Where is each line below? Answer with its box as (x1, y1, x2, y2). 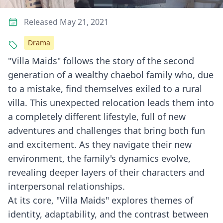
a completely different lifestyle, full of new (8, 111, 186, 122)
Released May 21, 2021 (24, 16, 109, 27)
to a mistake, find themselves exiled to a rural (8, 83, 202, 95)
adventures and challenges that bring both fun (8, 124, 205, 136)
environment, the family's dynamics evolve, (8, 152, 191, 164)
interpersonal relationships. (8, 180, 125, 192)
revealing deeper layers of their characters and (8, 166, 205, 178)
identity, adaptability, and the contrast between (8, 208, 209, 220)
